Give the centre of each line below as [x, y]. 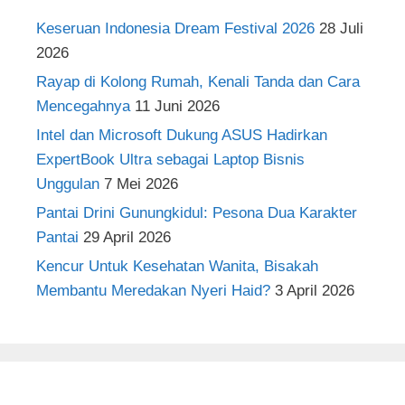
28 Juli [341, 29]
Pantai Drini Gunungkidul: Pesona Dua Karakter [197, 213]
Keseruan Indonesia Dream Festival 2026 [175, 29]
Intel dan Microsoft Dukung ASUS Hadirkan [182, 136]
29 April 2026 [127, 238]
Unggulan [68, 184]
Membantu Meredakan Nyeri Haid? [153, 291]
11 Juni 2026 [177, 107]
